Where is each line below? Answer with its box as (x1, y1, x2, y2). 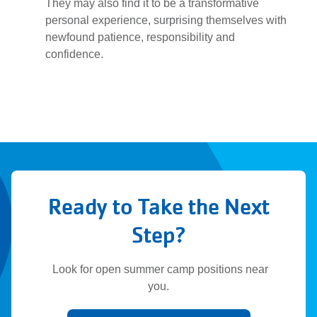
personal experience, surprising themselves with (45, 13, 287, 26)
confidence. (45, 47, 103, 60)
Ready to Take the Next (47, 192, 270, 221)
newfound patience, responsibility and (45, 30, 235, 43)
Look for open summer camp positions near (49, 263, 268, 275)
